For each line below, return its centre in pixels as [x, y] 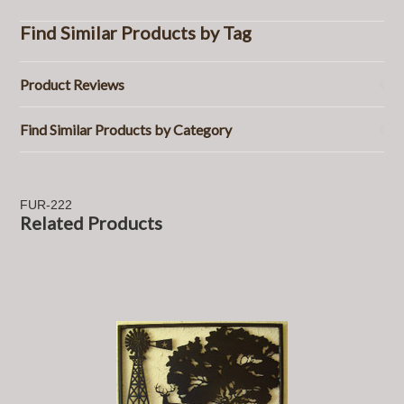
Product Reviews [73, 84]
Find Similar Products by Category [126, 129]
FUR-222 [46, 205]
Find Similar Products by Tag [136, 32]
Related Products [92, 223]
